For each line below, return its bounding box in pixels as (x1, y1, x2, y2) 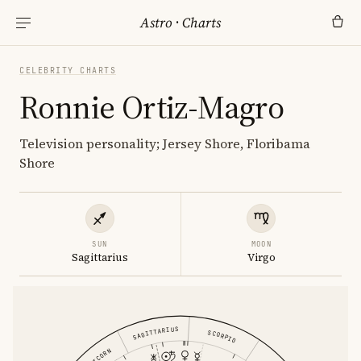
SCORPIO (206, 327, 238, 345)
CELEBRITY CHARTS (19, 65, 116, 76)
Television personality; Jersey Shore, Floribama (19, 135, 310, 152)
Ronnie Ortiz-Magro (19, 85, 284, 129)
